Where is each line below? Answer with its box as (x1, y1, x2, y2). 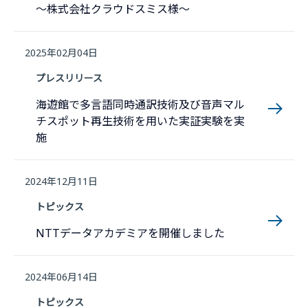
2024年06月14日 (25, 270, 98, 283)
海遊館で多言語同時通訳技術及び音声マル (36, 97, 245, 112)
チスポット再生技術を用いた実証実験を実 (36, 113, 245, 129)
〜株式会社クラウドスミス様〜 (36, 1, 190, 16)
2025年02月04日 (25, 46, 98, 59)
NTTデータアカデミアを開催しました (36, 225, 225, 241)
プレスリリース (36, 71, 102, 85)
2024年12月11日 (25, 175, 98, 188)
